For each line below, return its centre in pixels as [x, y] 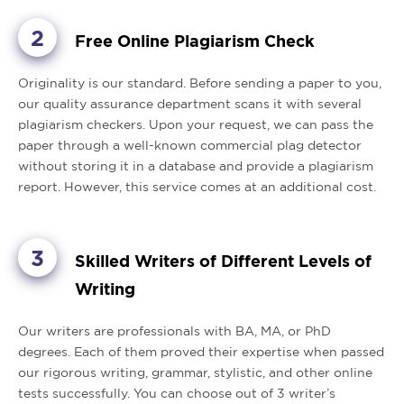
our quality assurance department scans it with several [190, 104]
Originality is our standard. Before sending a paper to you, [200, 83]
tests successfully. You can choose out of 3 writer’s [177, 393]
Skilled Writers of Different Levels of [223, 261]
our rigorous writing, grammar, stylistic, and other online [195, 372]
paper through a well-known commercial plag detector [190, 145]
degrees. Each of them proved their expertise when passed [201, 352]
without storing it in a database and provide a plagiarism [196, 166]
